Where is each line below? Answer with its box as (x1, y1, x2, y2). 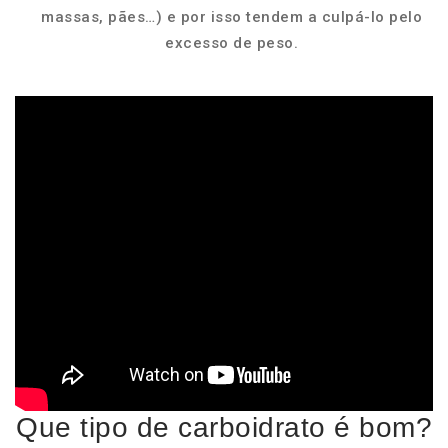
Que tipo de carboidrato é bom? (16, 412, 432, 443)
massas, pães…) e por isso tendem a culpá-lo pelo (41, 8, 422, 26)
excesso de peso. (165, 34, 298, 52)
